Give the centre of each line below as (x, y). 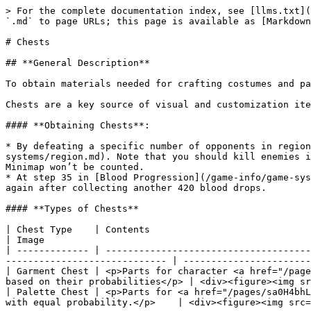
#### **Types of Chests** (72, 209)
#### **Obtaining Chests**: (78, 125)
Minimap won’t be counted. (75, 167)
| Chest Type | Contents (78, 229)
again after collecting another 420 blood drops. (136, 188)
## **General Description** (78, 63)
